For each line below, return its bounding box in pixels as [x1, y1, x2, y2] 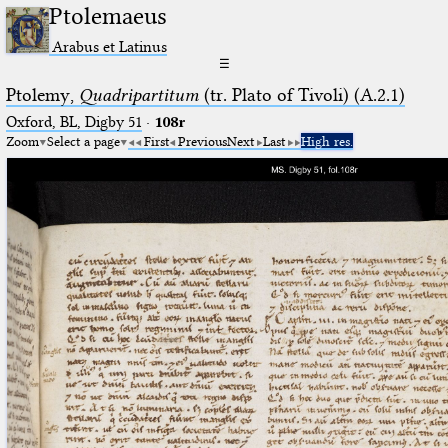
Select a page [46, 132, 120, 149]
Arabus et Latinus [52, 36, 168, 56]
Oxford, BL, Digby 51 [5, 112, 142, 131]
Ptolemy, [5, 83, 79, 106]
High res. [300, 132, 353, 149]
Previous [177, 132, 227, 149]
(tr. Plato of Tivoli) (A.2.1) [198, 83, 405, 106]
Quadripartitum [78, 83, 199, 106]
